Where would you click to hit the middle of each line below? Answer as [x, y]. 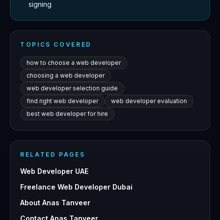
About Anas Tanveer [55, 203]
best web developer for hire [67, 114]
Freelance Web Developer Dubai [76, 187]
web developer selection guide [72, 88]
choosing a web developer [66, 76]
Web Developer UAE [54, 171]
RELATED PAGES [53, 155]
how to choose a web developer [74, 63]
